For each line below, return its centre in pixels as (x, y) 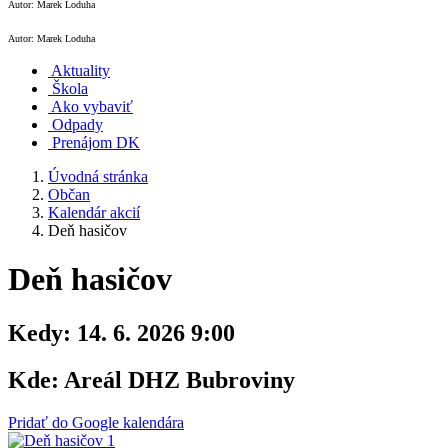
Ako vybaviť (92, 106)
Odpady (77, 124)
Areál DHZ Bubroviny (177, 379)
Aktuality (80, 70)
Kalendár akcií (94, 212)
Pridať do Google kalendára (96, 422)
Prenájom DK (96, 142)
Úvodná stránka (98, 176)
